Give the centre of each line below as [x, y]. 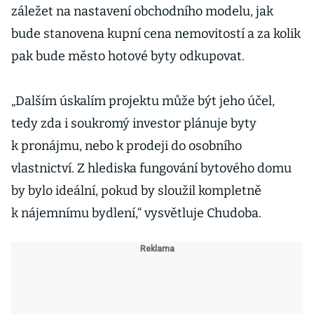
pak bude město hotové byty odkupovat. [128, 56]
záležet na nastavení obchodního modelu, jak [142, 11]
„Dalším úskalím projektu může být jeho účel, [143, 101]
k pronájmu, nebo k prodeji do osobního [127, 146]
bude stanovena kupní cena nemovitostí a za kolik [156, 34]
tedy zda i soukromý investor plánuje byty [134, 123]
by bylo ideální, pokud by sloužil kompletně [136, 191]
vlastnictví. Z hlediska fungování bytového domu [151, 168]
